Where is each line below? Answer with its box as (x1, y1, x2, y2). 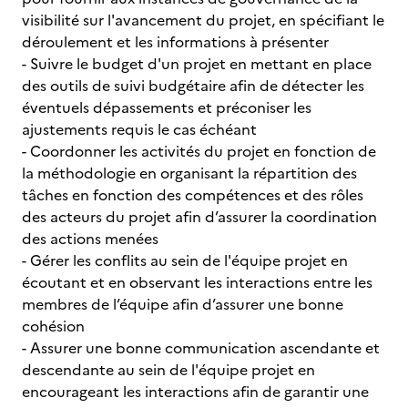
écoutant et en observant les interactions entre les (22, 271, 372, 293)
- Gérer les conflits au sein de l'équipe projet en (22, 250, 348, 271)
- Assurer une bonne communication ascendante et (22, 337, 380, 359)
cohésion (22, 315, 88, 337)
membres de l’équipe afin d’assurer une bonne (22, 293, 343, 315)
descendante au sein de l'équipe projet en (22, 359, 315, 381)
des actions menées (22, 228, 162, 250)
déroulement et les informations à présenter (22, 31, 332, 53)
